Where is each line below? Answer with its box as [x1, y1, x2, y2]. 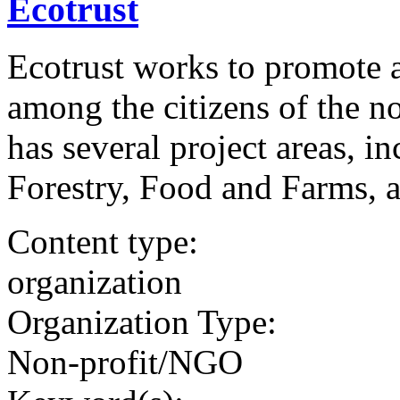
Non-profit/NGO [7, 343, 243, 382]
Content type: [7, 222, 198, 262]
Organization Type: [7, 303, 277, 342]
